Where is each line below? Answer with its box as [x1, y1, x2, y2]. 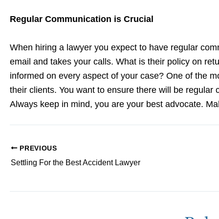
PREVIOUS [17, 144, 57, 152]
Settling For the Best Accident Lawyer [11, 158, 140, 167]
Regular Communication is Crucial [10, 14, 153, 24]
